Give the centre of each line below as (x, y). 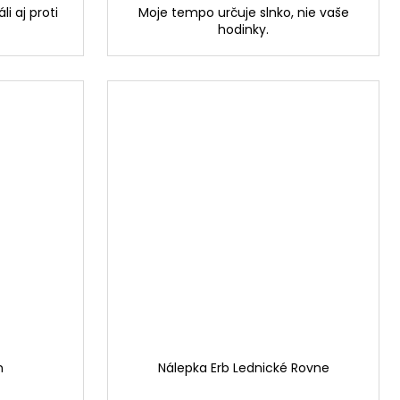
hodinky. (243, 30)
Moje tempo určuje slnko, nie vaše (243, 13)
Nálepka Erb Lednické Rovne (243, 368)
